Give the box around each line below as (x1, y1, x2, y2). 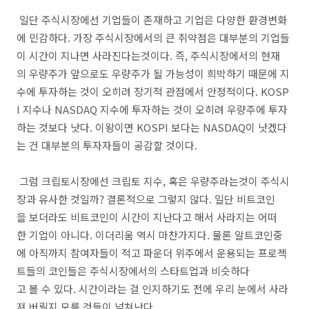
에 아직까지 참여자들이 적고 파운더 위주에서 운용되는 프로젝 (17, 246, 287, 260)
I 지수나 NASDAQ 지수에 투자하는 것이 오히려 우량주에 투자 (17, 102, 288, 117)
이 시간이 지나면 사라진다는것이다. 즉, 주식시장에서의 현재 (17, 48, 280, 63)
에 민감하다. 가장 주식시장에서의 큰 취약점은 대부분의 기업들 (17, 30, 290, 45)
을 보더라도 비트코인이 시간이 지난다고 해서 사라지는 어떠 (17, 210, 277, 224)
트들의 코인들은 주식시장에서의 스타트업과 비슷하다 (17, 263, 250, 278)
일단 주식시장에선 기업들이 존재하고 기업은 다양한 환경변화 (17, 12, 287, 27)
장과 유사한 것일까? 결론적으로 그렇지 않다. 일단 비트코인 (17, 192, 275, 206)
